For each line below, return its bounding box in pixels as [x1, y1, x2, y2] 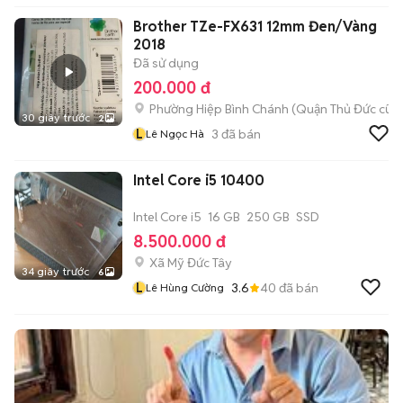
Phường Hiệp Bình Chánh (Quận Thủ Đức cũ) [149, 101, 397, 117]
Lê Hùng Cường [146, 281, 224, 294]
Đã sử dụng [133, 55, 199, 71]
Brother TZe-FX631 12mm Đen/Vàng [133, 17, 377, 36]
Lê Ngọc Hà [146, 127, 204, 140]
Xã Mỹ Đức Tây [149, 255, 232, 271]
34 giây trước [22, 264, 89, 278]
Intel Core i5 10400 [133, 171, 264, 190]
